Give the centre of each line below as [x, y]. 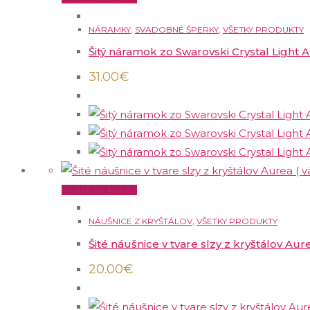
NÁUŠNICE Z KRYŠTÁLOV [140, 221]
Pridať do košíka [99, 190]
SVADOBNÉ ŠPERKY [177, 29]
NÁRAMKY [110, 29]
